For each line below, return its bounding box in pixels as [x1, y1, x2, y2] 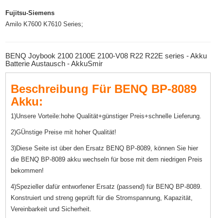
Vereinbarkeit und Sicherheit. [11, 205, 92, 213]
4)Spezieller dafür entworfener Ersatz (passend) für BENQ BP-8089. [11, 183, 202, 191]
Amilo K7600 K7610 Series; [5, 20, 84, 28]
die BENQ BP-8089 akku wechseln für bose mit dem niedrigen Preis [11, 156, 203, 163]
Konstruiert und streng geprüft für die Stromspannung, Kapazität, [11, 194, 193, 202]
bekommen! [11, 167, 44, 175]
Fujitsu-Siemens [5, 9, 55, 17]
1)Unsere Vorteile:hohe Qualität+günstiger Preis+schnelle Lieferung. [11, 112, 202, 120]
